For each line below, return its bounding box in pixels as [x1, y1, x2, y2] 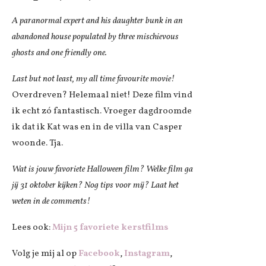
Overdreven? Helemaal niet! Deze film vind [12, 88, 192, 102]
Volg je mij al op [12, 247, 78, 260]
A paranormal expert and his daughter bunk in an [12, 14, 183, 27]
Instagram [124, 247, 170, 260]
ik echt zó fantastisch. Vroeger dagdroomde [12, 104, 192, 118]
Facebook [78, 247, 120, 260]
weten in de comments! [12, 195, 90, 208]
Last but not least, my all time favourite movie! [12, 72, 175, 85]
